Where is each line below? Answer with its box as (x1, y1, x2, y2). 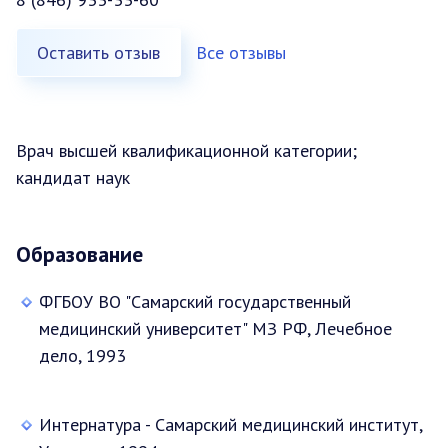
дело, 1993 (39, 343, 126, 367)
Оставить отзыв (37, 40, 160, 64)
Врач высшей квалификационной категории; (16, 138, 357, 162)
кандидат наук (16, 165, 130, 189)
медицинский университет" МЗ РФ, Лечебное (39, 316, 392, 340)
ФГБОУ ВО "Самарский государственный (39, 289, 351, 313)
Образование (16, 239, 143, 268)
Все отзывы (196, 40, 286, 64)
